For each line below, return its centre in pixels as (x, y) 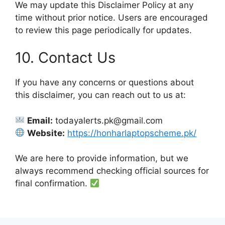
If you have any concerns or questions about (104, 82)
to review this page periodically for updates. (103, 30)
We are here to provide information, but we (102, 158)
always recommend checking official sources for (112, 171)
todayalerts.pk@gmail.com (108, 120)
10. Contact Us (65, 58)
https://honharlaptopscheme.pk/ (132, 133)
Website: (46, 133)
